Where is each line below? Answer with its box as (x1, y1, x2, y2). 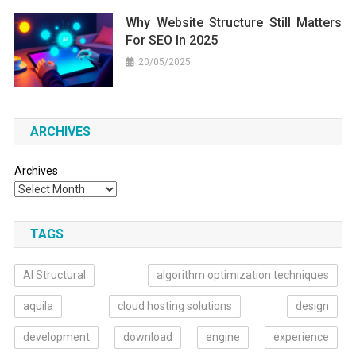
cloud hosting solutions (117, 299, 232, 312)
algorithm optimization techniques (157, 268, 330, 281)
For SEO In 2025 (126, 32, 219, 48)
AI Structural (22, 268, 86, 281)
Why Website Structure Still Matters (126, 14, 342, 30)
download (122, 330, 172, 343)
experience (273, 330, 330, 343)
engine (206, 330, 241, 343)
